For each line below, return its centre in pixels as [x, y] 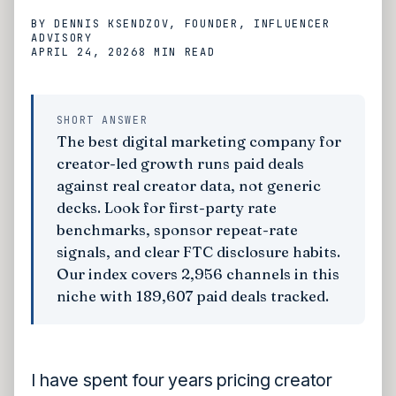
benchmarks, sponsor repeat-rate [177, 230]
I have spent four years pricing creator [182, 381]
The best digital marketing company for [198, 142]
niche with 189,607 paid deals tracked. [192, 297]
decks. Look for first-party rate [166, 208]
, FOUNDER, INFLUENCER [250, 24]
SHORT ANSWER [102, 119]
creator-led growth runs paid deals [180, 164]
